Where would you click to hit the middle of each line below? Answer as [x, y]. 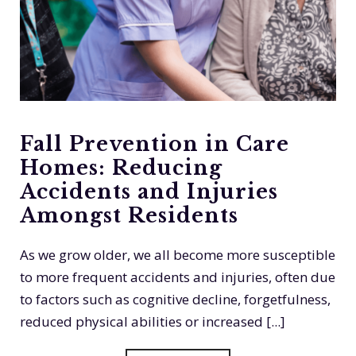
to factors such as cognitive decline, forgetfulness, [175, 299]
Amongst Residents [129, 215]
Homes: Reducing [121, 168]
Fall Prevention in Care [155, 144]
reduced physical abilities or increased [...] [153, 321]
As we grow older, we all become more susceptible [178, 254]
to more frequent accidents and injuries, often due [178, 277]
